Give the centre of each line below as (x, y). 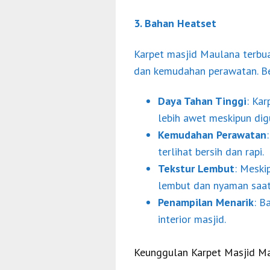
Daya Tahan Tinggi (202, 101)
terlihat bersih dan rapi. (211, 152)
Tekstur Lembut (196, 169)
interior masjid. (192, 219)
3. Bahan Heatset (175, 24)
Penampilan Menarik (206, 202)
